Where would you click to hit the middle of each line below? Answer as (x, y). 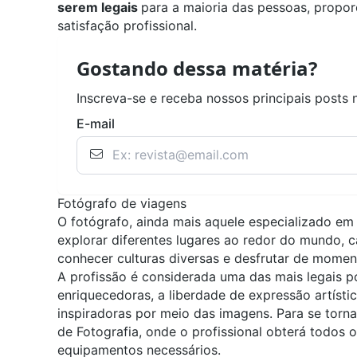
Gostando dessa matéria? (197, 69)
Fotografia (108, 332)
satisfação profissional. (127, 26)
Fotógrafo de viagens (122, 204)
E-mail (96, 123)
